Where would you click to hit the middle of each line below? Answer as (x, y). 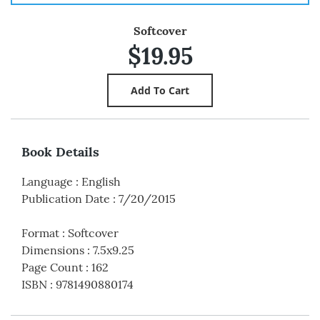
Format (40, 233)
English (101, 182)
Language (47, 182)
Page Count (52, 267)
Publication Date (66, 199)
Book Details (60, 152)
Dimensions (53, 250)
